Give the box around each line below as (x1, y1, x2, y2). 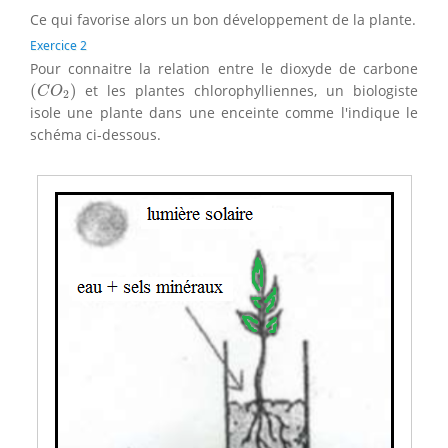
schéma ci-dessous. (30, 124, 161, 144)
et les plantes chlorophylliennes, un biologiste (76, 80, 418, 100)
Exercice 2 (30, 36, 87, 54)
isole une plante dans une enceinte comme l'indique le (30, 102, 418, 122)
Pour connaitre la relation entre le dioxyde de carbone (30, 58, 418, 78)
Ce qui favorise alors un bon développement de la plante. (30, 9, 416, 29)
